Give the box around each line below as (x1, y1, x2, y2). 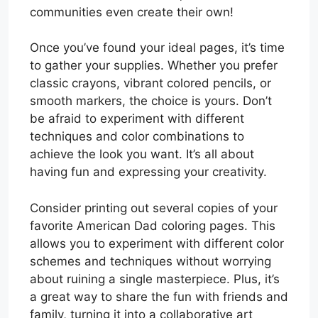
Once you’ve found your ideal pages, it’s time (30, 40, 285, 55)
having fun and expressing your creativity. (30, 165, 267, 180)
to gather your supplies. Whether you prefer (30, 58, 278, 73)
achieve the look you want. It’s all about (30, 147, 254, 162)
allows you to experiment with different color (30, 236, 284, 251)
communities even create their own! (30, 4, 234, 19)
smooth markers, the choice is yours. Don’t (30, 94, 272, 109)
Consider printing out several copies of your (30, 200, 278, 215)
